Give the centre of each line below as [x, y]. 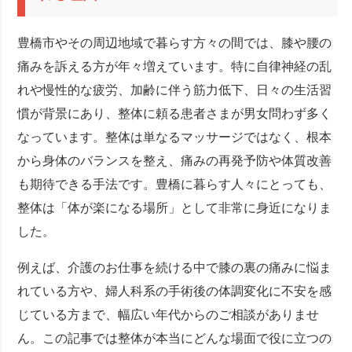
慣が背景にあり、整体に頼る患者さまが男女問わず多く [175, 114]
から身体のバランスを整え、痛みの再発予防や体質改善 [175, 161]
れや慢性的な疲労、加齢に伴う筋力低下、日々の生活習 [175, 90]
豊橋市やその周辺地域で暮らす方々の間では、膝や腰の [175, 43]
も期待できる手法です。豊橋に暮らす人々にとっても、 [175, 185]
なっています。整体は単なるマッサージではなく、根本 [175, 137]
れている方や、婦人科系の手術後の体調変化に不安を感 [175, 291]
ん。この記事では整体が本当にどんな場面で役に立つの [175, 339]
